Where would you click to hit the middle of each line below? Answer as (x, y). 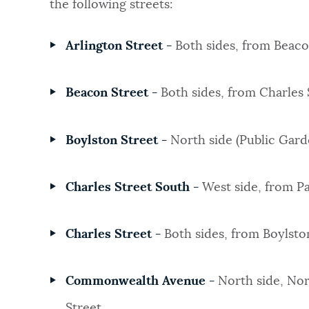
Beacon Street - (113, 93)
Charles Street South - (133, 187)
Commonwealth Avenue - (141, 282)
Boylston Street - (118, 140)
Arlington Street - (118, 47)
